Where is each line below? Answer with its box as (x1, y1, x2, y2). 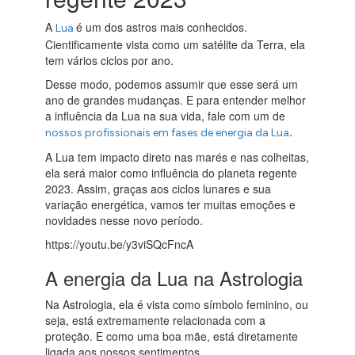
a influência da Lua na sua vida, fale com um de (45, 107, 286, 124)
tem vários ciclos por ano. (45, 52, 174, 68)
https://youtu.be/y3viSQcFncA (45, 235, 194, 252)
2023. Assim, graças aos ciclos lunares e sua (45, 180, 272, 197)
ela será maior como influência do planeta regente (45, 164, 298, 181)
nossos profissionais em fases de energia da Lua (45, 125, 290, 139)
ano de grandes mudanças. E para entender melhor (45, 91, 307, 108)
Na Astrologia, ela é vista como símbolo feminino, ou (45, 296, 309, 312)
